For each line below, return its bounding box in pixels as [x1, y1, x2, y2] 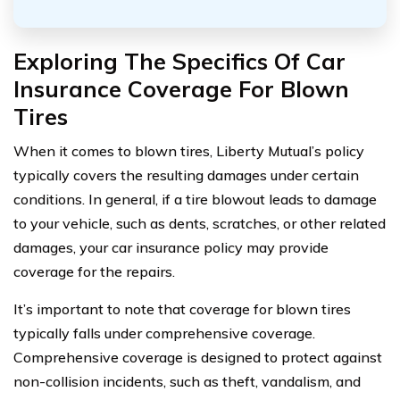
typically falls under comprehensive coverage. [13, 323, 315, 342]
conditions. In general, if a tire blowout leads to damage [13, 189, 377, 208]
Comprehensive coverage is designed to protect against [13, 347, 382, 366]
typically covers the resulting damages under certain [13, 165, 359, 184]
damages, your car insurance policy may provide [13, 237, 329, 256]
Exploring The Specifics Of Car [13, 46, 346, 75]
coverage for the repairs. [13, 262, 175, 280]
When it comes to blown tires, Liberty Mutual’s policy [13, 141, 364, 160]
